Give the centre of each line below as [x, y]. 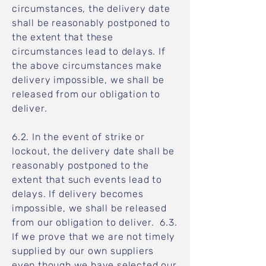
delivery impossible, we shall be [88, 80]
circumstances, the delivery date [91, 9]
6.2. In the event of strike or [79, 137]
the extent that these [63, 37]
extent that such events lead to [87, 180]
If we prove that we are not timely [94, 237]
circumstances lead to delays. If [89, 51]
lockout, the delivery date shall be [94, 151]
